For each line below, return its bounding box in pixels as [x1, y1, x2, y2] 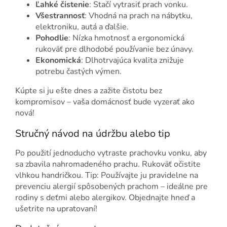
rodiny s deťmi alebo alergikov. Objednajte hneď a [15, 192, 195, 204]
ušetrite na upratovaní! [15, 203, 97, 215]
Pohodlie [35, 32, 68, 44]
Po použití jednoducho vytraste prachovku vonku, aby [15, 147, 207, 159]
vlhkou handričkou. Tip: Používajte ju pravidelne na [15, 170, 198, 181]
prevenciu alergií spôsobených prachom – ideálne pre [15, 181, 208, 193]
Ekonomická [35, 54, 81, 66]
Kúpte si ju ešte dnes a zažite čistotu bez [15, 85, 162, 96]
